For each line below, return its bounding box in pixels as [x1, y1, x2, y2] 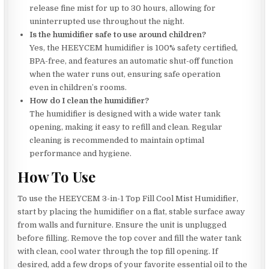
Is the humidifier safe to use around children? [29, 30, 207, 40]
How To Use [17, 166, 96, 186]
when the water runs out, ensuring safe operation [29, 70, 221, 79]
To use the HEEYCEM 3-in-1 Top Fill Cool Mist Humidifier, [17, 194, 239, 204]
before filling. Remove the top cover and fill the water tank [17, 234, 242, 243]
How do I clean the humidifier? [29, 96, 150, 106]
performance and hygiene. [29, 149, 132, 159]
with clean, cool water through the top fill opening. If [17, 247, 219, 256]
